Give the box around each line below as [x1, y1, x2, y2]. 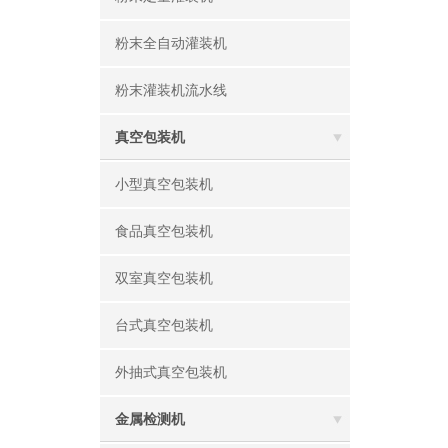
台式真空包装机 [115, 318, 213, 333]
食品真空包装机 [115, 224, 213, 239]
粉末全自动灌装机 [115, 36, 227, 51]
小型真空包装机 [115, 177, 213, 192]
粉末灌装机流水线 [115, 83, 227, 98]
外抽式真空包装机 [115, 365, 227, 380]
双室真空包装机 [115, 271, 213, 286]
